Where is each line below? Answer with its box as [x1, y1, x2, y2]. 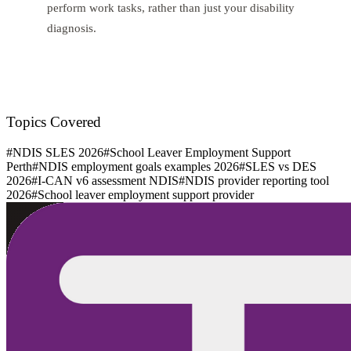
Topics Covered [6, 114, 101, 131]
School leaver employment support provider [38, 188, 254, 202]
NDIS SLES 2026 [13, 146, 103, 160]
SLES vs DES [245, 160, 317, 174]
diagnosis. [47, 21, 96, 35]
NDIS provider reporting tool [185, 174, 329, 188]
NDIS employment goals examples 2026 [38, 160, 239, 174]
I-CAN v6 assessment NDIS [38, 174, 179, 188]
